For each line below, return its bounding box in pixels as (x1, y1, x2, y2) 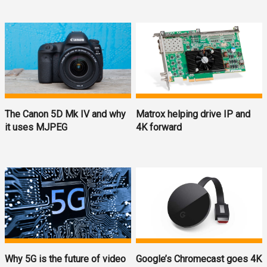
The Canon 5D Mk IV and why (5, 108, 126, 120)
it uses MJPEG (5, 121, 67, 133)
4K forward (136, 121, 182, 133)
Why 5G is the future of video (5, 253, 126, 265)
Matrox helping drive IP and (136, 108, 251, 120)
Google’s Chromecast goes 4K (136, 253, 262, 265)
